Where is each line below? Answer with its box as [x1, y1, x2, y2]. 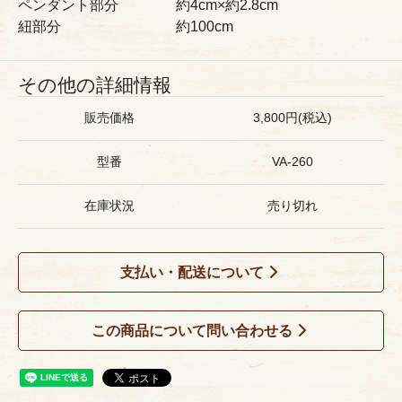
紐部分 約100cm [18, 19, 233, 35]
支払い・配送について [120, 265, 264, 281]
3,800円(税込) [253, 111, 332, 126]
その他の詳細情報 [18, 74, 171, 96]
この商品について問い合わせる [92, 323, 293, 339]
